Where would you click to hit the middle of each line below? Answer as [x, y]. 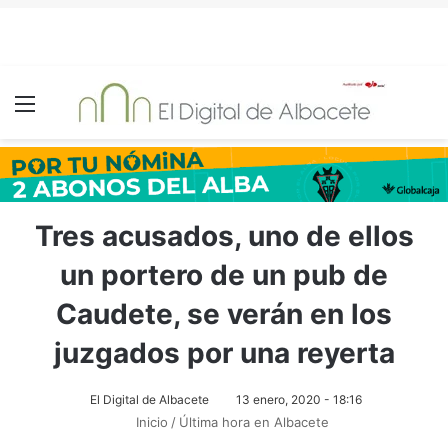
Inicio [150, 422]
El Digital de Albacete [149, 399]
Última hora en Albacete [254, 422]
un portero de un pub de [224, 275]
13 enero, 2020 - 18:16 [298, 399]
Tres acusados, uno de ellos [224, 236]
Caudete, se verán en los [224, 314]
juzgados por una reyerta [224, 353]
